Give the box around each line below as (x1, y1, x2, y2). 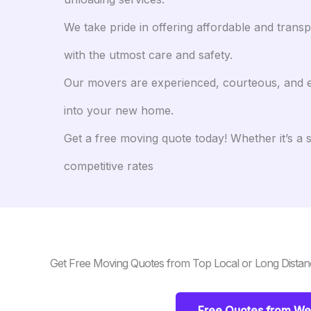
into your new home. (64, 103, 174, 117)
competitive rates (64, 159, 153, 173)
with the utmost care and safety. (64, 48, 233, 62)
